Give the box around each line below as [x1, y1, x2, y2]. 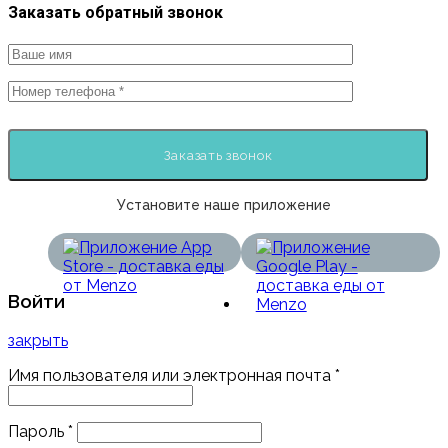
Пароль [8, 422, 68, 442]
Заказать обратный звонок [8, 3, 223, 23]
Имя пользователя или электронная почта [8, 366, 335, 386]
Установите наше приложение [117, 196, 331, 213]
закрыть [8, 331, 68, 351]
